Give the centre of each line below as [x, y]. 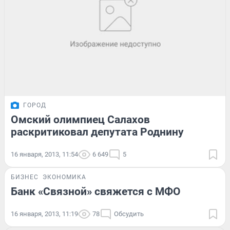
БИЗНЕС [25, 177]
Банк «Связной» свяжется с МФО [96, 192]
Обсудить [129, 214]
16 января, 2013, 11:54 [44, 155]
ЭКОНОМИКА [64, 177]
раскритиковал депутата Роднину [97, 132]
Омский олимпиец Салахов [80, 120]
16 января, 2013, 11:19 [44, 214]
